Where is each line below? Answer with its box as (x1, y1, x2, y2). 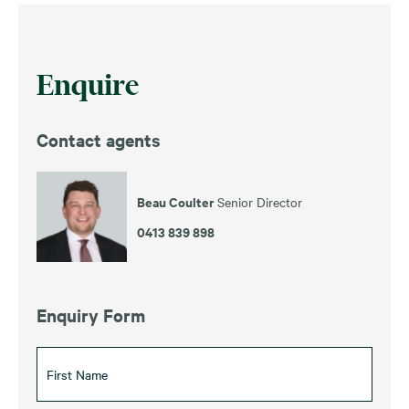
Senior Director (217, 192, 302, 211)
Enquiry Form (37, 302, 145, 327)
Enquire (37, 67, 139, 102)
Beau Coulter (137, 191, 217, 211)
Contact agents (37, 127, 161, 152)
